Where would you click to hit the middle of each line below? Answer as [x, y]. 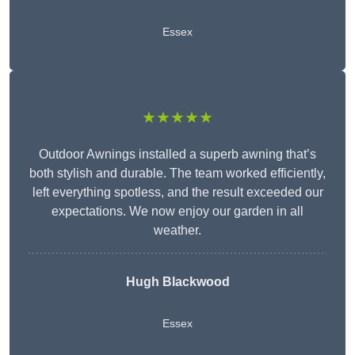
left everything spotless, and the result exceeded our [177, 193]
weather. [177, 231]
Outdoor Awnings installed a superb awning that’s [177, 155]
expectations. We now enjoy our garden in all [177, 212]
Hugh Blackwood [177, 282]
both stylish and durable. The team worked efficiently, [177, 174]
